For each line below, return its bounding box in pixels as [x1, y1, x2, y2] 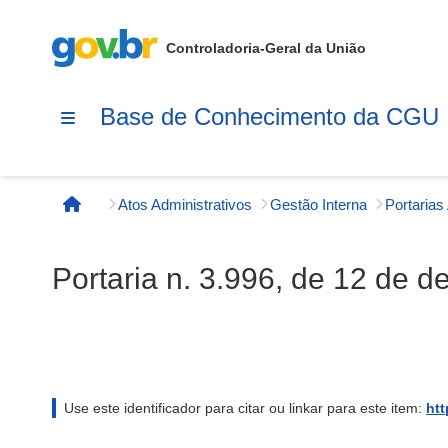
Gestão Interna [270, 195, 367, 213]
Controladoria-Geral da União [166, 40, 366, 56]
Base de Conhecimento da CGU [100, 102, 439, 130]
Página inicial [70, 204, 178, 224]
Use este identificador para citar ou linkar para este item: [64, 400, 426, 416]
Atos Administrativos [118, 195, 252, 213]
